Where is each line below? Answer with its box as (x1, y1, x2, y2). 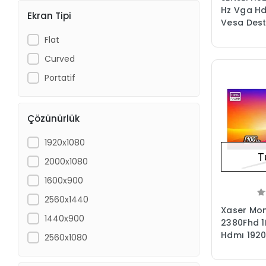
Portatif (44, 71, 75, 84)
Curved (44, 52, 75, 65)
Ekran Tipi (27, 9, 72, 22)
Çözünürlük (27, 112, 80, 125)
